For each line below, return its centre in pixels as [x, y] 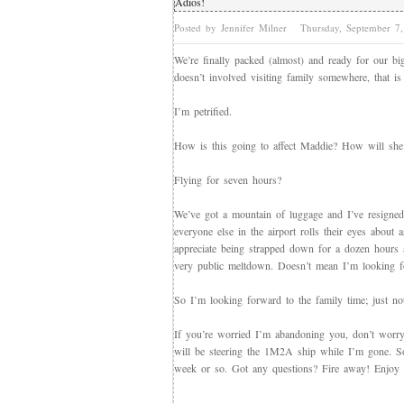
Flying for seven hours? [228, 179]
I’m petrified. [203, 111]
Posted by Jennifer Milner [233, 28]
